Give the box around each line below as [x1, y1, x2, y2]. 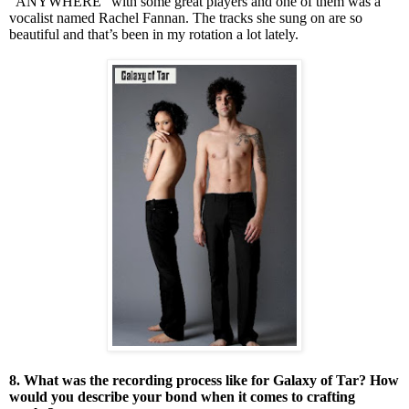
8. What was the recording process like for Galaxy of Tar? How [9, 372, 399, 388]
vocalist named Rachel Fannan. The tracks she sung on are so [9, 9, 362, 26]
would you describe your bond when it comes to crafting [9, 388, 355, 404]
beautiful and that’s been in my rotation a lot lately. [9, 26, 302, 42]
